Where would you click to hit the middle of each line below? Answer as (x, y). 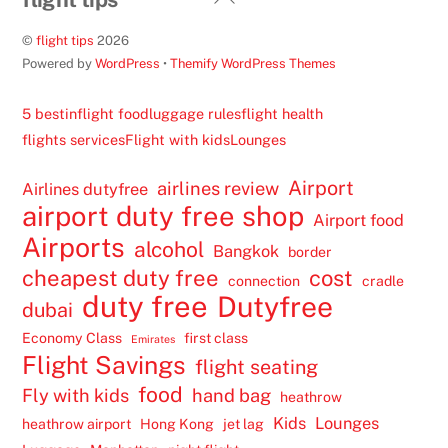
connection (264, 280)
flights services (74, 140)
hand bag (232, 395)
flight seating (257, 366)
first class (216, 337)
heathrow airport (77, 423)
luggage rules (195, 114)
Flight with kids (178, 140)
